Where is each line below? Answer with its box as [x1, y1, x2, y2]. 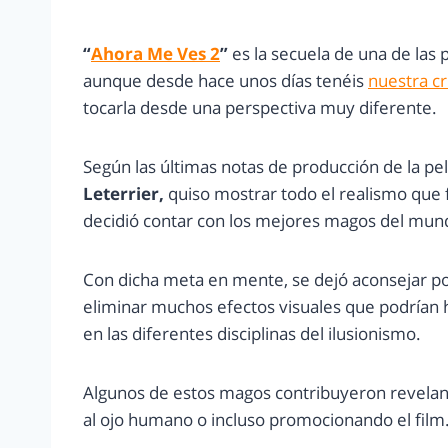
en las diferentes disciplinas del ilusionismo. [83, 322, 421, 346]
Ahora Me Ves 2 [91, 42, 220, 66]
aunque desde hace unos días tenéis [83, 69, 368, 93]
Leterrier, [83, 182, 164, 206]
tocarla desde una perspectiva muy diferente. [83, 96, 437, 120]
